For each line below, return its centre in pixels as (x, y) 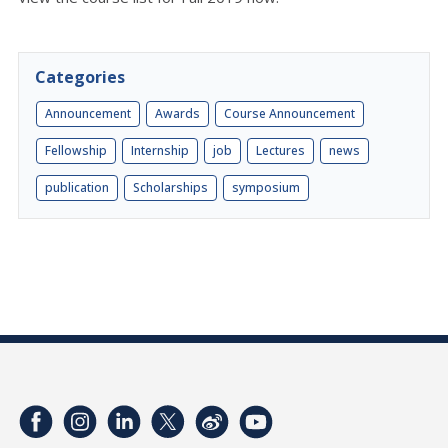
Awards (177, 113)
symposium (266, 187)
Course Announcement (289, 113)
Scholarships (170, 187)
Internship (160, 150)
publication (77, 187)
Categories (80, 77)
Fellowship (76, 150)
